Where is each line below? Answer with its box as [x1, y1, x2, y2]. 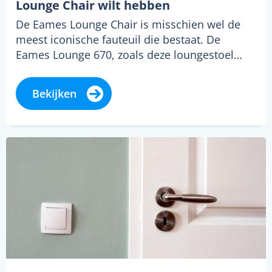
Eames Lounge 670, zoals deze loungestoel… [16, 47, 242, 63]
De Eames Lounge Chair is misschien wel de [16, 17, 240, 32]
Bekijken [32, 86, 76, 101]
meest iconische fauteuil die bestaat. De [16, 32, 220, 47]
